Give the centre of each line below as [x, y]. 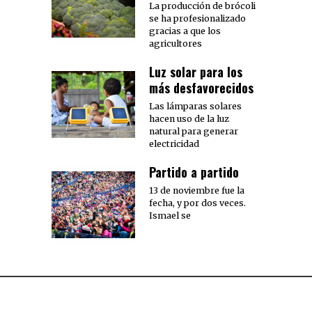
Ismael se [170, 216]
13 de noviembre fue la [197, 191]
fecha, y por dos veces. [197, 203]
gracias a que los [185, 31]
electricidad [174, 144]
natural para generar [194, 132]
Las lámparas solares [195, 107]
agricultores [175, 44]
